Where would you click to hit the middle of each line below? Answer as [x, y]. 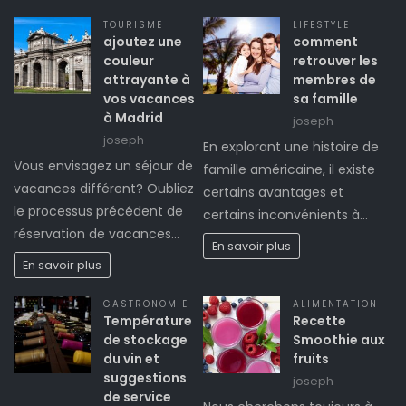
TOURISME [133, 25]
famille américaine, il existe [289, 170]
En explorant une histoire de [291, 147]
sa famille [325, 99]
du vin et [131, 359]
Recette [319, 321]
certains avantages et [273, 193]
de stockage [145, 340]
